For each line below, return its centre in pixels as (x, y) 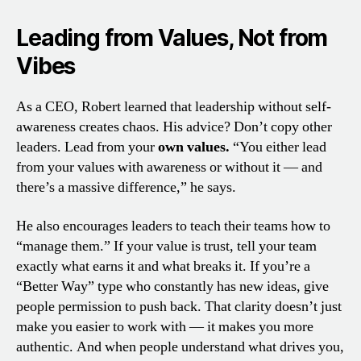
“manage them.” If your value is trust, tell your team (166, 246)
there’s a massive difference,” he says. (126, 188)
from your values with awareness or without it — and (169, 168)
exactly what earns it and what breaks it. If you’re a (163, 266)
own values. (194, 147)
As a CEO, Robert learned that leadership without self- (174, 107)
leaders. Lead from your (87, 147)
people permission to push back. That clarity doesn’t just (179, 306)
